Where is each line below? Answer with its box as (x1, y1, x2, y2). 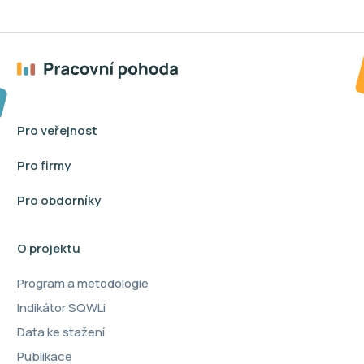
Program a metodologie (17, 274, 149, 292)
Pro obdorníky (17, 191, 101, 209)
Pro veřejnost (17, 121, 97, 139)
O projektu (17, 239, 80, 257)
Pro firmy (17, 156, 71, 174)
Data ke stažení (17, 323, 105, 340)
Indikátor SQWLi (17, 298, 106, 316)
